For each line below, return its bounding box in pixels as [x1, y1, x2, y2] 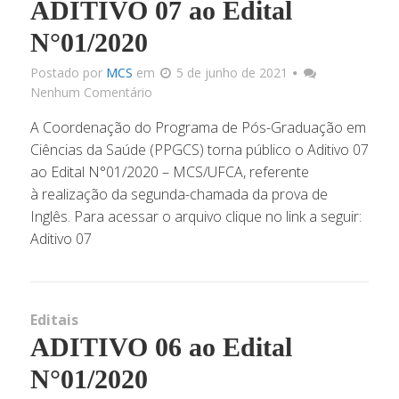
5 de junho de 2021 [172, 64, 291, 81]
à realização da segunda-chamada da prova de [29, 184, 328, 204]
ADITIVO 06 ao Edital [29, 332, 292, 362]
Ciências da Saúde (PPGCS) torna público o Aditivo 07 [29, 140, 369, 159]
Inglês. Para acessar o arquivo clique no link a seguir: [29, 207, 362, 226]
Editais [29, 310, 78, 330]
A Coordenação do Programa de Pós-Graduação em [29, 118, 366, 137]
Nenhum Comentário [29, 84, 152, 101]
